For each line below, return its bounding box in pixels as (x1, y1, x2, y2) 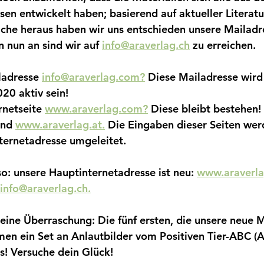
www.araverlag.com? (45, 101, 148, 115)
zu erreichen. (190, 38, 259, 52)
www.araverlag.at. (15, 117, 105, 131)
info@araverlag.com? (42, 70, 145, 84)
